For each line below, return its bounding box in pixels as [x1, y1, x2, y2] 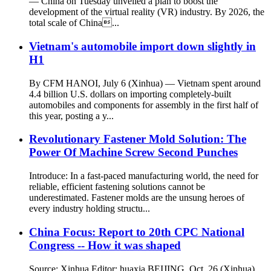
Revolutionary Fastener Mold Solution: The [29, 132, 246, 146]
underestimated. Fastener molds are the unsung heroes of [29, 192, 244, 203]
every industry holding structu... [29, 203, 150, 214]
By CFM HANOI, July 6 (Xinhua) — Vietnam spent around [29, 77, 261, 88]
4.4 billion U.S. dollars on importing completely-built [29, 88, 231, 99]
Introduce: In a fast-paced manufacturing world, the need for [29, 171, 258, 181]
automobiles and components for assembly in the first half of [29, 99, 258, 110]
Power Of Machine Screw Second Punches [29, 146, 238, 159]
